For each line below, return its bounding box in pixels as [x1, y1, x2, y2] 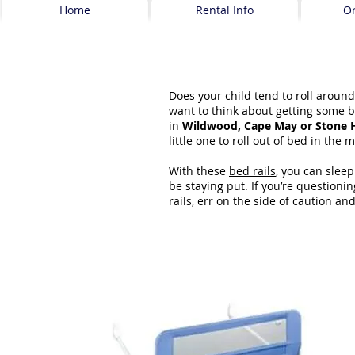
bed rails [229, 163, 276, 178]
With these [169, 163, 229, 178]
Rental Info [196, 2, 254, 17]
